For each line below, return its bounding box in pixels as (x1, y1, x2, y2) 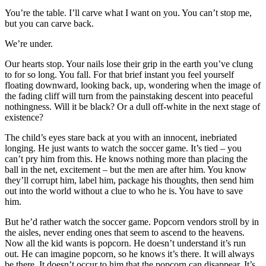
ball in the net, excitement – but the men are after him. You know (5, 164, 246, 175)
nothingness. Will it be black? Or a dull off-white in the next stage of (5, 101, 260, 112)
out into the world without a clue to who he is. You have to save (5, 185, 243, 196)
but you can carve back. (5, 18, 94, 28)
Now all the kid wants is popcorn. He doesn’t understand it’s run (5, 237, 246, 248)
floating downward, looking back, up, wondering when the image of (5, 80, 261, 90)
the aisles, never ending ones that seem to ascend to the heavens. (5, 227, 245, 237)
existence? (5, 112, 43, 122)
